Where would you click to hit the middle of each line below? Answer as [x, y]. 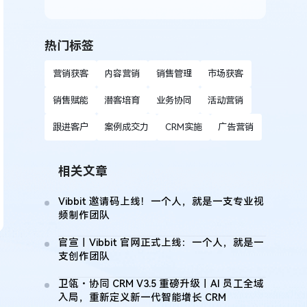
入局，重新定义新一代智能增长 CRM [143, 298]
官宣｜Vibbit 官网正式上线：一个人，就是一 [161, 243]
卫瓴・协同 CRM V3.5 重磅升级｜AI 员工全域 [161, 284]
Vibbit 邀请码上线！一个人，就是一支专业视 [161, 202]
